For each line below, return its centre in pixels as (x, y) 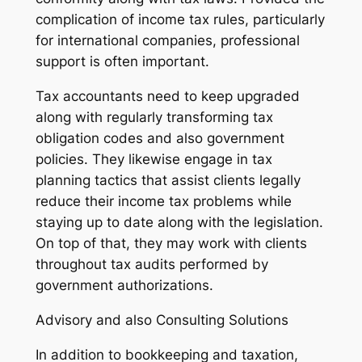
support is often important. (122, 62)
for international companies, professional (167, 41)
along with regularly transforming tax (154, 118)
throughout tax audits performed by (152, 265)
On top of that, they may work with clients (171, 244)
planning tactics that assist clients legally (168, 181)
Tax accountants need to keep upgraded (167, 97)
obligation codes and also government (160, 139)
